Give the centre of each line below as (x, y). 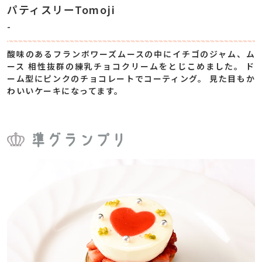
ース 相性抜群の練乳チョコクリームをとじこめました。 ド (131, 66)
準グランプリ (79, 140)
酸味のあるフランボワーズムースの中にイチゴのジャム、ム (131, 54)
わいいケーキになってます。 (65, 91)
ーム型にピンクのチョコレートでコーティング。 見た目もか (131, 78)
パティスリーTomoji (61, 9)
